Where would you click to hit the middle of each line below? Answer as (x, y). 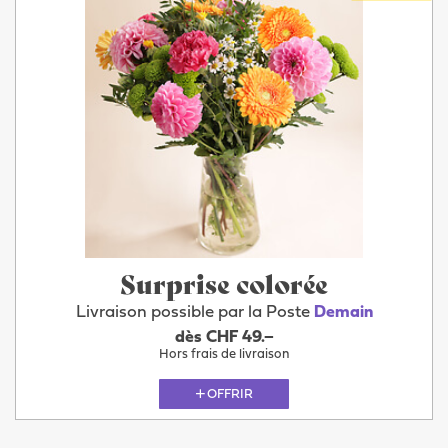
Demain (343, 313)
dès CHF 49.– (224, 337)
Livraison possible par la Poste (194, 313)
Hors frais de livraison (224, 354)
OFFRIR (230, 394)
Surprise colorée (224, 283)
